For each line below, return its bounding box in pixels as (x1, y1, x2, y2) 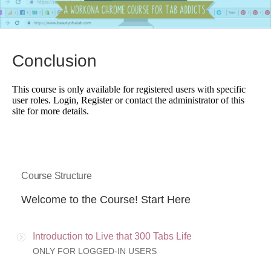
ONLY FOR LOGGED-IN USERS (33, 246, 157, 256)
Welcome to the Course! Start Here (21, 194, 191, 206)
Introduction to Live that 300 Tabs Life (33, 231, 192, 242)
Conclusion (12, 51, 97, 71)
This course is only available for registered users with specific (12, 84, 246, 95)
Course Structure (21, 171, 92, 181)
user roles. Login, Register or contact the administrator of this (12, 95, 244, 106)
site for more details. (12, 106, 89, 117)
